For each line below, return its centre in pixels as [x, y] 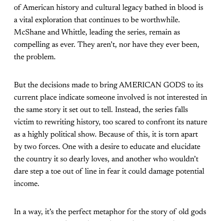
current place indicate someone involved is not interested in [110, 98]
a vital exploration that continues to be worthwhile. [97, 20]
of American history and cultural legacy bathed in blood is [109, 8]
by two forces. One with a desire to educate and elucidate [107, 147]
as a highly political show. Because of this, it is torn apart [106, 135]
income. [28, 184]
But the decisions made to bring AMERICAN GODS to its [109, 86]
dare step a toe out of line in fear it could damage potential [109, 172]
